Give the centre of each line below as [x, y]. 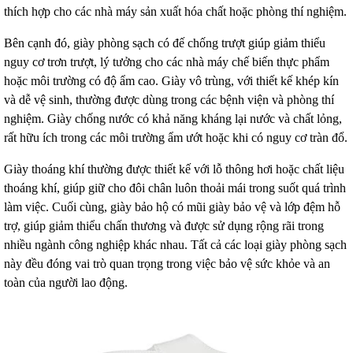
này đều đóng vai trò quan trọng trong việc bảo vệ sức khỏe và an [167, 264]
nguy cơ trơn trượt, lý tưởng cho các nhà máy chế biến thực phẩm [167, 62]
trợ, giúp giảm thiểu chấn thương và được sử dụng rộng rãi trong [164, 226]
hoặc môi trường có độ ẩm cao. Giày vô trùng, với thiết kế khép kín [171, 81]
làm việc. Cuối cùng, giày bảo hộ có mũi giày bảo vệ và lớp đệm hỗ [172, 207]
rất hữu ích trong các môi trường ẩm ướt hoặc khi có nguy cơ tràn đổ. [176, 137]
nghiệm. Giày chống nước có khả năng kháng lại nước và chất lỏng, [173, 119]
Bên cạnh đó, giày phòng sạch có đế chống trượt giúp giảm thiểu [165, 43]
